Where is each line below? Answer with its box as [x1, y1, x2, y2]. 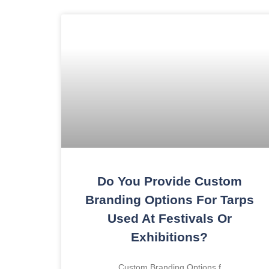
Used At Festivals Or [107, 211, 232, 226]
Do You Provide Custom [97, 174, 242, 189]
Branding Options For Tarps [85, 193, 254, 207]
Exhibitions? [131, 230, 208, 244]
